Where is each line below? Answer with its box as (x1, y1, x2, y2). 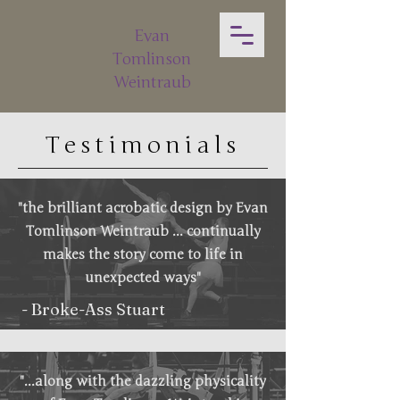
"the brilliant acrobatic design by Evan (18, 200, 268, 216)
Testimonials (45, 131, 241, 159)
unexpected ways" (85, 270, 201, 286)
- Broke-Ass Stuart (18, 299, 165, 320)
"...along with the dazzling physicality (20, 373, 266, 389)
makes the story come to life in (43, 246, 243, 262)
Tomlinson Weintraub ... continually (25, 223, 261, 239)
